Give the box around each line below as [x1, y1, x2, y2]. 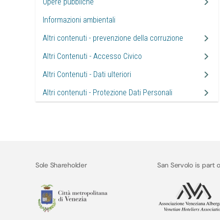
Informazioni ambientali [43, 15, 115, 25]
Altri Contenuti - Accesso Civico [43, 52, 142, 61]
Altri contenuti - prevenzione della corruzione [43, 33, 183, 43]
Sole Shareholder [35, 161, 87, 169]
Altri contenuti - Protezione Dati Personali [43, 88, 172, 97]
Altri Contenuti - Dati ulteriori [43, 70, 131, 79]
